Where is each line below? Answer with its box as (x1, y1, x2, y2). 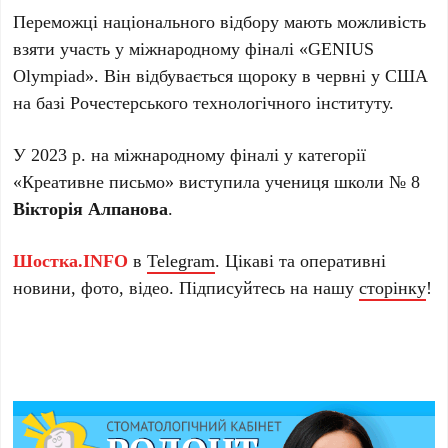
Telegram (147, 247, 216, 272)
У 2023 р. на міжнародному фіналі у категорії (13, 141, 367, 166)
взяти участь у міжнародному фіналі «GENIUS (13, 35, 375, 60)
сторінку (359, 274, 427, 299)
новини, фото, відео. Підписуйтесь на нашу (13, 274, 360, 299)
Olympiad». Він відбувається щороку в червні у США (13, 62, 429, 87)
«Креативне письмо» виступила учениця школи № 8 (13, 168, 421, 193)
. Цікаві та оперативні (215, 247, 387, 272)
